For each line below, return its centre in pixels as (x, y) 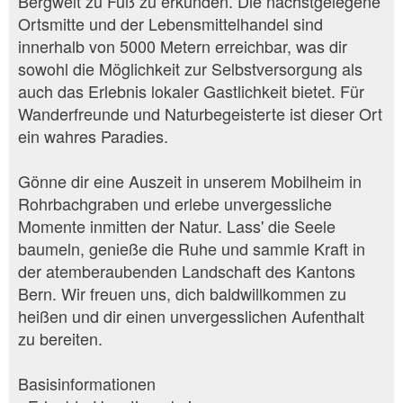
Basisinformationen (87, 383)
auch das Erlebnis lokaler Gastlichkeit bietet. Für (191, 90)
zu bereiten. (60, 338)
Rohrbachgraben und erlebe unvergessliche (175, 203)
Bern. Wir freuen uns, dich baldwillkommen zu (182, 293)
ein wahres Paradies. (93, 135)
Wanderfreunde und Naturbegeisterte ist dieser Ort (200, 113)
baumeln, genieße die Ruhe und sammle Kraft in (192, 248)
